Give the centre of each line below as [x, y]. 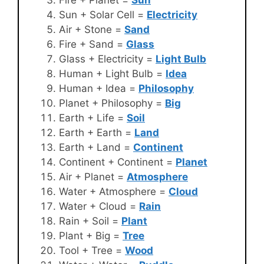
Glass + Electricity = [107, 59]
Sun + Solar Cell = [103, 15]
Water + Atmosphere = [114, 192]
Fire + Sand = [93, 44]
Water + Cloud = [99, 207]
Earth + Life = [93, 118]
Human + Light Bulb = [112, 74]
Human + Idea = [99, 89]
